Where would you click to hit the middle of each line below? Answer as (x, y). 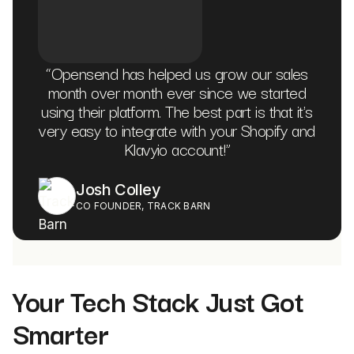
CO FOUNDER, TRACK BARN (143, 206)
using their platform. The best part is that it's (177, 111)
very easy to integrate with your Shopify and (177, 130)
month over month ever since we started (177, 92)
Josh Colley (119, 190)
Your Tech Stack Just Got (158, 300)
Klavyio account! (175, 149)
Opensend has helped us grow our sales (179, 73)
